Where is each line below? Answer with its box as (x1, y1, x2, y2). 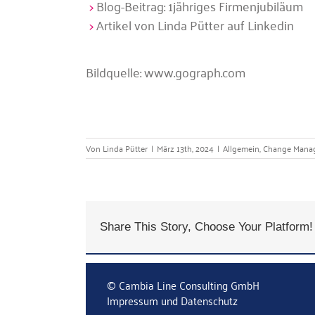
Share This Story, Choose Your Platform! (100, 220, 313, 234)
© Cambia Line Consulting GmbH (107, 275, 259, 295)
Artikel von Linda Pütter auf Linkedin (96, 13, 294, 37)
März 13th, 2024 (157, 141, 214, 156)
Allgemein (223, 141, 259, 156)
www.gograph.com (144, 60, 245, 84)
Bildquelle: (86, 60, 144, 84)
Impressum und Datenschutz (107, 290, 238, 311)
